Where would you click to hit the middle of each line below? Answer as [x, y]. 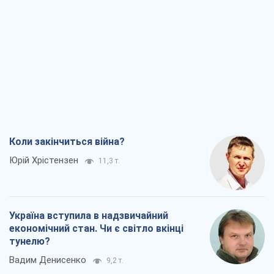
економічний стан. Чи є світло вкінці [96, 229]
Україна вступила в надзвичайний [89, 216]
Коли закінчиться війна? [67, 142]
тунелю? [30, 242]
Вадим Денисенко [48, 260]
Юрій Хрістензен [44, 161]
